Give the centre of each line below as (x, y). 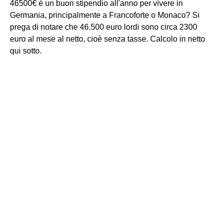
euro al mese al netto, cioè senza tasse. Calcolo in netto (108, 39)
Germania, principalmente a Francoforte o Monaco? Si (105, 15)
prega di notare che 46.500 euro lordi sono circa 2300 (104, 27)
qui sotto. (26, 51)
